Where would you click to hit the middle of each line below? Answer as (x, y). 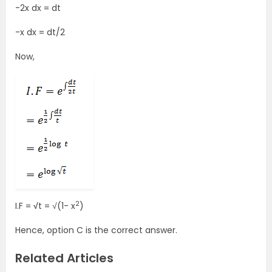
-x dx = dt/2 (40, 32)
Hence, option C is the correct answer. (96, 230)
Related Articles (64, 258)
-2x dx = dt (38, 8)
